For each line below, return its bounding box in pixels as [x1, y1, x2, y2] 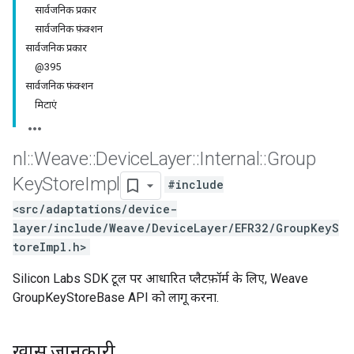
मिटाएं [35, 99, 57, 111]
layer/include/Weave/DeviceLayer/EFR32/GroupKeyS [13, 220, 339, 235]
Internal [199, 148, 260, 170]
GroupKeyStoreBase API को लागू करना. [13, 290, 219, 305]
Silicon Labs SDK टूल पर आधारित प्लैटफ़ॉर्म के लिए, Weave [13, 271, 308, 286]
